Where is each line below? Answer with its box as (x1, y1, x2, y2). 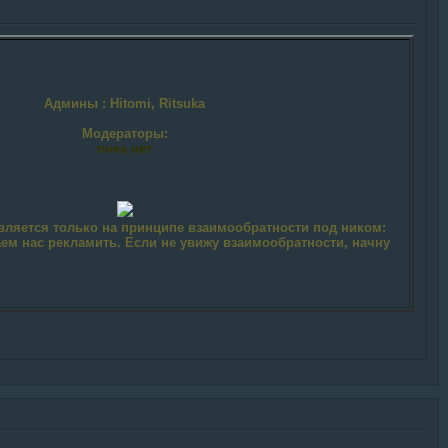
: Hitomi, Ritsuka (102, 96, 206, 112)
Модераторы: (81, 126, 168, 142)
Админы (44, 96, 103, 112)
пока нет (97, 141, 153, 157)
